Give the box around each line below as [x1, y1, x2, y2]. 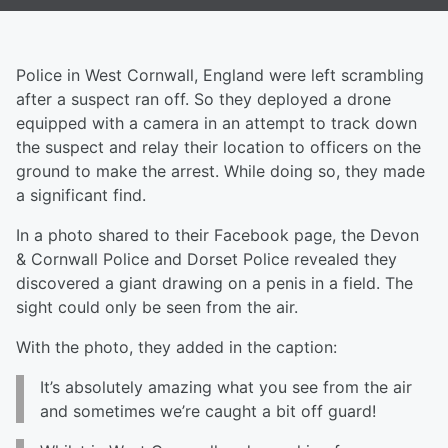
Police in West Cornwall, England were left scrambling [16, 65, 424, 85]
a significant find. [16, 185, 146, 205]
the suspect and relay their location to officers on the [16, 137, 421, 157]
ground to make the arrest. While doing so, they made [16, 161, 425, 181]
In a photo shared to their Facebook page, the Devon [16, 225, 419, 245]
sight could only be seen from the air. [16, 297, 298, 317]
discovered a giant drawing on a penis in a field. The [16, 273, 413, 293]
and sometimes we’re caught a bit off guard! [40, 401, 376, 421]
